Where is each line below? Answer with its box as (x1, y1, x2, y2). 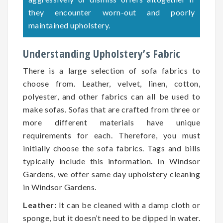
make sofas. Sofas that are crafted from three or (23, 105, 200, 114)
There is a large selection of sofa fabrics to (23, 66, 200, 76)
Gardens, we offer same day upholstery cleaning (23, 169, 200, 179)
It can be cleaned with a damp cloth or (56, 200, 200, 210)
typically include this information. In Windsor (23, 156, 200, 166)
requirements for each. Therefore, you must (23, 130, 200, 140)
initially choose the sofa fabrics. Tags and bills (23, 143, 200, 153)
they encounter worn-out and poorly (28, 7, 195, 17)
